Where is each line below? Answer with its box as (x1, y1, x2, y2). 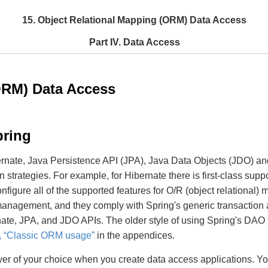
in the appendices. (95, 230, 175, 240)
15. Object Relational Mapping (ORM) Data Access (22, 15, 246, 25)
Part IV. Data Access (89, 37, 180, 47)
